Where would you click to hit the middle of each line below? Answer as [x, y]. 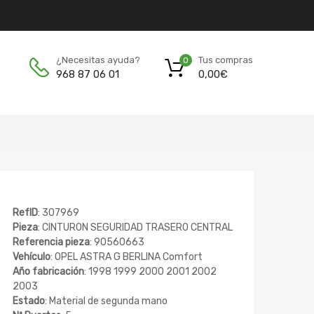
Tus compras [226, 60]
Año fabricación [48, 272]
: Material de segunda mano [106, 301]
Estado [29, 301]
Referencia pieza [51, 243]
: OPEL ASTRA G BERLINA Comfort [127, 257]
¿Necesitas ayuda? [98, 60]
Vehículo [32, 257]
